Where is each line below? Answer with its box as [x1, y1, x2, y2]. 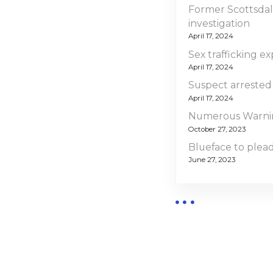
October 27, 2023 [188, 124, 246, 133]
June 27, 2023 [188, 155, 235, 165]
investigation [188, 17, 250, 29]
